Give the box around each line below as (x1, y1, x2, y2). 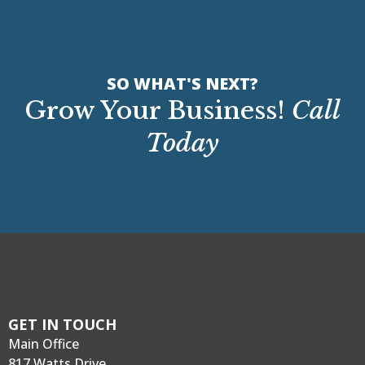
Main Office (8, 335, 79, 354)
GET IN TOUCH (8, 314, 117, 335)
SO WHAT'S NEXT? (107, 73, 258, 95)
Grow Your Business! (24, 95, 292, 126)
